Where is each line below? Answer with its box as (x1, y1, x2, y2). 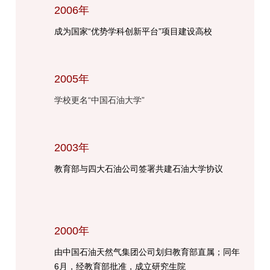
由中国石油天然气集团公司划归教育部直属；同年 (54, 246, 240, 257)
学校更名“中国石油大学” (54, 95, 145, 105)
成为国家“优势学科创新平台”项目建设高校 (54, 26, 213, 36)
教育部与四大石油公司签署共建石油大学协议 (54, 163, 224, 174)
